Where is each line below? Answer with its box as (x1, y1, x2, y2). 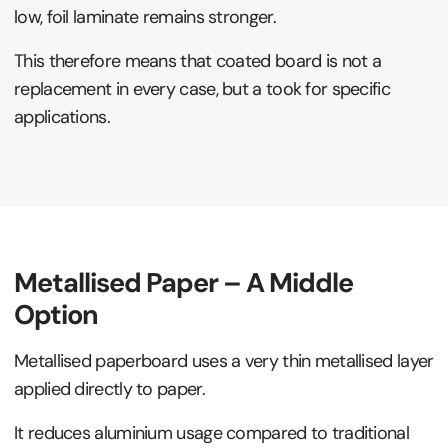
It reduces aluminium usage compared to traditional (14, 420, 409, 445)
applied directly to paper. (14, 376, 205, 401)
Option (14, 296, 98, 332)
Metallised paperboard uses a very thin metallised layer (14, 348, 434, 373)
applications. (14, 104, 110, 129)
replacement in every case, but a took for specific (14, 76, 390, 101)
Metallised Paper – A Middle (14, 264, 353, 300)
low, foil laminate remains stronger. (14, 4, 276, 29)
